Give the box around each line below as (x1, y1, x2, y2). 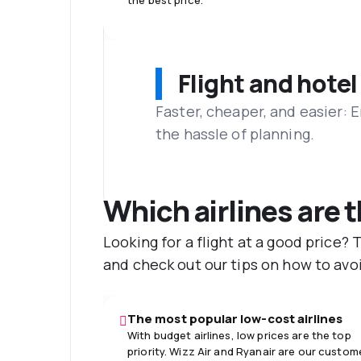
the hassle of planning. (156, 123, 314, 143)
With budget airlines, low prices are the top (127, 327, 351, 342)
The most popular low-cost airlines (127, 309, 343, 327)
